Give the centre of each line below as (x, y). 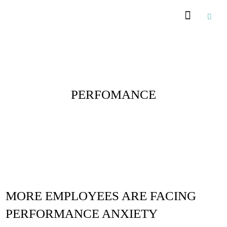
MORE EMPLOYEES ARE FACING (101, 196)
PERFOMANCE (113, 94)
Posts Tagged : (113, 82)
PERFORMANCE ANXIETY (82, 214)
